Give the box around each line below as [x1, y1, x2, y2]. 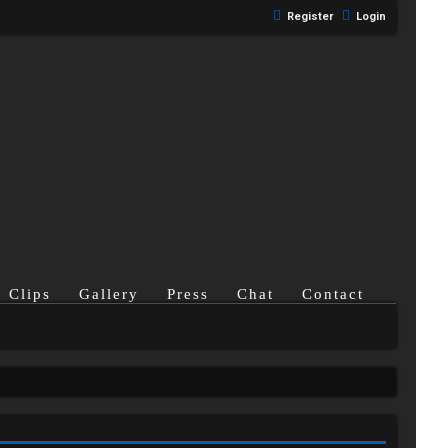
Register [287, 10, 333, 23]
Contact [302, 286, 364, 302]
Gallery [79, 286, 139, 302]
